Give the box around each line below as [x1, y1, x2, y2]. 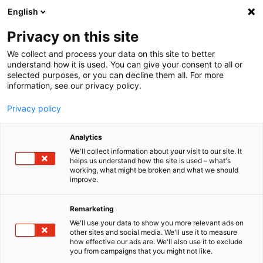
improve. [70, 175, 98, 184]
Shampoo [28, 86, 63, 96]
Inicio [28, 59, 49, 69]
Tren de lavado [28, 75, 83, 85]
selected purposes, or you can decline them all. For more [7, 70, 224, 80]
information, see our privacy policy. [7, 80, 141, 90]
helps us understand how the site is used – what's [70, 156, 231, 165]
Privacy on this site [7, 28, 139, 45]
